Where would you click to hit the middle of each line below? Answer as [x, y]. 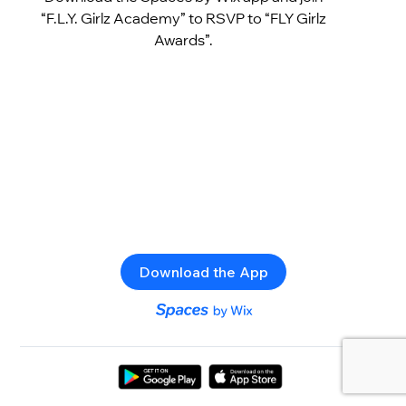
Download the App [203, 271]
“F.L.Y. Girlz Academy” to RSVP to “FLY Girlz [183, 18]
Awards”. [183, 39]
